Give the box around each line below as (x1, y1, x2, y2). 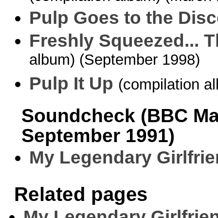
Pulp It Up (29, 73, 113, 93)
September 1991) (21, 125, 175, 146)
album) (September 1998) (29, 51, 200, 72)
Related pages (14, 182, 148, 205)
